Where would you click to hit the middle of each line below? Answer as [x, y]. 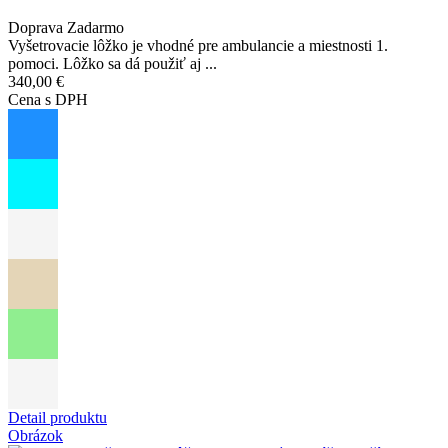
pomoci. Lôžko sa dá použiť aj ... [112, 64]
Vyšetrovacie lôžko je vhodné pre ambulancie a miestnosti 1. [198, 46]
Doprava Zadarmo [66, 28]
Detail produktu [57, 418]
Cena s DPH [48, 100]
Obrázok [35, 436]
